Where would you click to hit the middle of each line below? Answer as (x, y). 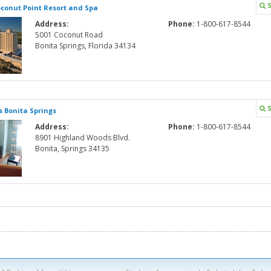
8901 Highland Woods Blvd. (83, 138)
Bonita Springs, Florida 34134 (86, 46)
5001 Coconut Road (69, 35)
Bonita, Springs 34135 (73, 149)
